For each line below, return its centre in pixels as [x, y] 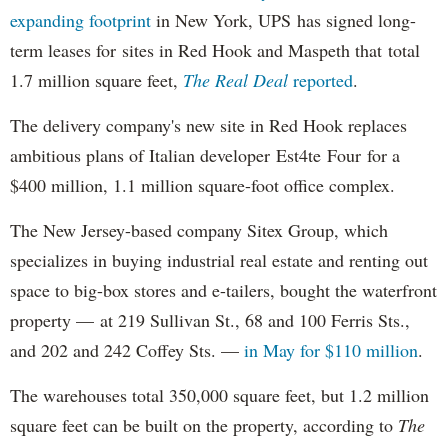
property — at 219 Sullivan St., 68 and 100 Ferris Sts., [210, 320]
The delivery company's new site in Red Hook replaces [208, 125]
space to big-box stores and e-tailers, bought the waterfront [223, 290]
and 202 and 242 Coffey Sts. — [127, 350]
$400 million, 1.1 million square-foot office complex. [202, 185]
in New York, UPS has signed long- [283, 20]
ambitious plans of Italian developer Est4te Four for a [205, 155]
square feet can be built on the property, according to [204, 425]
